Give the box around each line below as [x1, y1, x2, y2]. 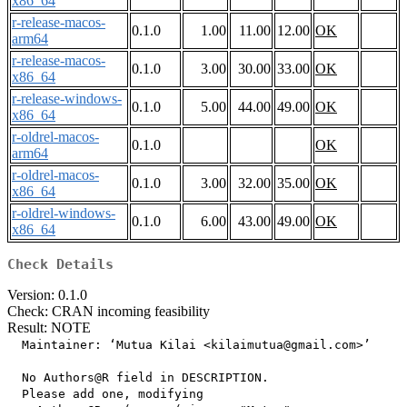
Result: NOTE [7, 320, 91, 336]
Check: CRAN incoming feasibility [7, 303, 210, 320]
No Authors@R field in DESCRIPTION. [7, 371, 269, 385]
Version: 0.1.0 [7, 287, 87, 303]
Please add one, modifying [7, 387, 203, 402]
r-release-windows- [12, 91, 122, 107]
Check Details [7, 256, 114, 273]
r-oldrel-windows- [12, 205, 115, 222]
